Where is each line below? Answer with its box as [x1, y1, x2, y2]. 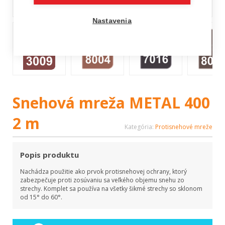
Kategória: [125, 123, 155, 131]
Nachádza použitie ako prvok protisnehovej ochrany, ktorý [20, 167, 187, 176]
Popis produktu [20, 150, 79, 160]
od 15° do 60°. [20, 193, 62, 201]
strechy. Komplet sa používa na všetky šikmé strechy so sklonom [20, 184, 202, 193]
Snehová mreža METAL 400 [13, 92, 210, 113]
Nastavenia [92, 17, 132, 25]
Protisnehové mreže [155, 123, 212, 131]
